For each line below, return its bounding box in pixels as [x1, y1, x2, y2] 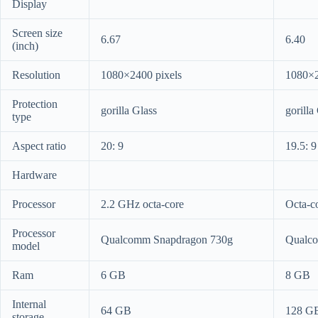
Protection [12, 98, 57, 111]
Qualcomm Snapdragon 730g [101, 234, 233, 246]
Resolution [12, 69, 60, 82]
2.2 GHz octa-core [101, 198, 184, 211]
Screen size [12, 27, 62, 40]
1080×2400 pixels [101, 69, 182, 82]
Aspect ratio [12, 140, 66, 153]
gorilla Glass [101, 104, 157, 117]
